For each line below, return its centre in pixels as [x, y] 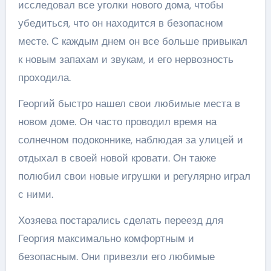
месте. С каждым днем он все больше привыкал [132, 41]
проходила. [44, 77]
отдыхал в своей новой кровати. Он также [117, 158]
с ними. [35, 194]
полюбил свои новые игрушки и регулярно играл [134, 176]
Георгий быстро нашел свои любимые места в [129, 103]
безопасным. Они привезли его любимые [116, 256]
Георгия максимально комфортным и [106, 238]
